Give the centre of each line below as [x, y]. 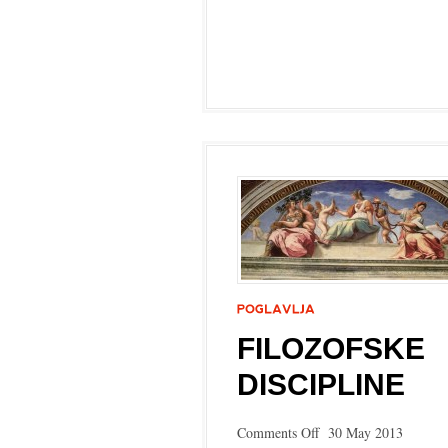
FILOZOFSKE [331, 348]
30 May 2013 [365, 432]
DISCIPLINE [321, 384]
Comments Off [278, 432]
